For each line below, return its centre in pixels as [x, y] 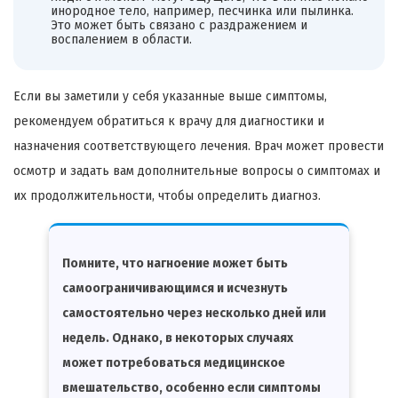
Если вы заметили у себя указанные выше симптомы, [170, 96]
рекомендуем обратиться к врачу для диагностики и [169, 121]
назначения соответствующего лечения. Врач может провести [199, 146]
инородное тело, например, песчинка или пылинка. [202, 12]
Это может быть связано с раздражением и [179, 26]
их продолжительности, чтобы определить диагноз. [167, 195]
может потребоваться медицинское [174, 362]
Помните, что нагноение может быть [175, 263]
